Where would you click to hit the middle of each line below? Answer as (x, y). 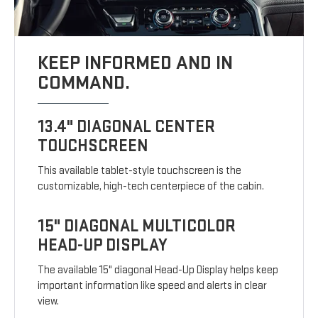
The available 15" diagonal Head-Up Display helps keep (158, 270)
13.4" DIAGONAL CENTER (127, 127)
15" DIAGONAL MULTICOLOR (137, 226)
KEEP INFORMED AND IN (136, 63)
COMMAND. (84, 83)
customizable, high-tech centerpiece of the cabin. (151, 187)
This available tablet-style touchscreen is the (140, 171)
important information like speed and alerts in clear (152, 286)
